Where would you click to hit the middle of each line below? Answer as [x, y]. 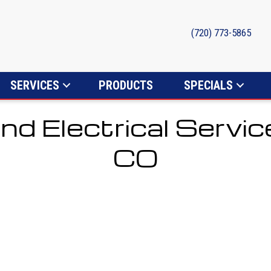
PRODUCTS [126, 85]
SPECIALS [208, 85]
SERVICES [35, 85]
